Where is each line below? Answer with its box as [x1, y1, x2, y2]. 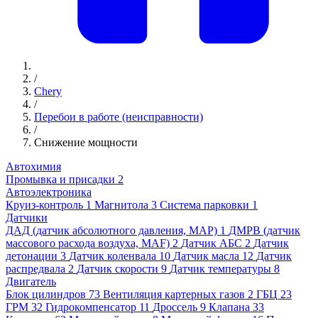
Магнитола [94, 199, 148, 212]
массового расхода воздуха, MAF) [6, 237, 172, 250]
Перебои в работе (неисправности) [34, 111, 203, 124]
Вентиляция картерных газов [103, 288, 245, 301]
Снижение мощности [34, 136, 138, 149]
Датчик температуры [170, 263, 271, 275]
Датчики [6, 212, 48, 224]
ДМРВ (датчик [229, 224, 300, 237]
